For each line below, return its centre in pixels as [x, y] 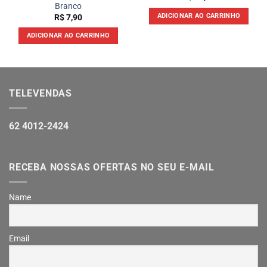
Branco [68, 6]
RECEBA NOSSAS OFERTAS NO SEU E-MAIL [112, 167]
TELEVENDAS [41, 94]
